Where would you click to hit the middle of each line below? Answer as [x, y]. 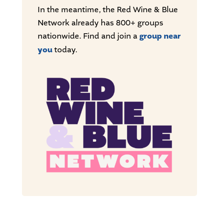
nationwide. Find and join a [88, 36]
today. [65, 50]
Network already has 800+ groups [100, 23]
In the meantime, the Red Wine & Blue [108, 10]
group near [160, 36]
